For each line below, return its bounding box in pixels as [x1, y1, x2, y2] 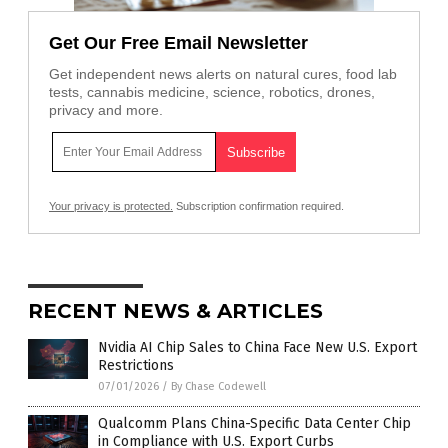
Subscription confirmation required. [173, 199, 344, 212]
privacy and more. [49, 101, 163, 118]
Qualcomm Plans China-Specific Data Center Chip [98, 414, 411, 432]
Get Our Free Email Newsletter [49, 32, 308, 53]
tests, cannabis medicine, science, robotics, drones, [49, 83, 375, 100]
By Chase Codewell [171, 379, 266, 393]
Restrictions [98, 356, 174, 374]
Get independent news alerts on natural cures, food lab [49, 65, 397, 82]
